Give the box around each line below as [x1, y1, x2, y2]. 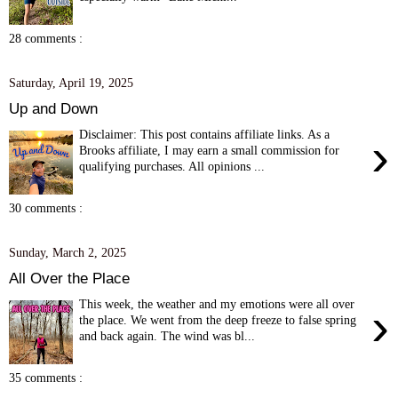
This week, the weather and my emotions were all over [79, 296, 355, 311]
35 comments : [9, 370, 83, 386]
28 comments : [9, 31, 83, 46]
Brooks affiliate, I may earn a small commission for [79, 142, 340, 157]
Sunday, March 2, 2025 [9, 245, 126, 260]
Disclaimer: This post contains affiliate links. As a [79, 126, 330, 141]
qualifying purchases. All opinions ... [79, 158, 266, 173]
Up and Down [9, 99, 98, 117]
